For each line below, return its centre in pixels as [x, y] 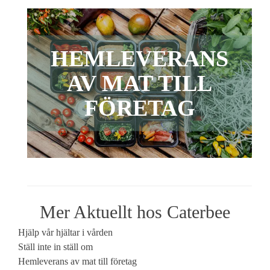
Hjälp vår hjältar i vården [65, 232]
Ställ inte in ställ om [55, 247]
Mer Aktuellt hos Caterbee [135, 212]
